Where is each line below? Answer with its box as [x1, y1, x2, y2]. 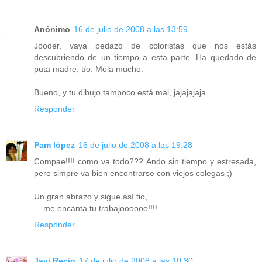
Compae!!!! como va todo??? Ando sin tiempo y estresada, [34, 156, 256, 166]
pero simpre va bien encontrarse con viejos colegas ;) [34, 168, 232, 178]
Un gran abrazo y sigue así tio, [34, 191, 147, 201]
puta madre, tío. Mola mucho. [34, 64, 143, 74]
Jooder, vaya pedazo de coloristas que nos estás [34, 40, 256, 50]
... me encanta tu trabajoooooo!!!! [34, 203, 157, 213]
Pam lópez [34, 140, 75, 150]
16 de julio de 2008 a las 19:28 [78, 140, 192, 150]
